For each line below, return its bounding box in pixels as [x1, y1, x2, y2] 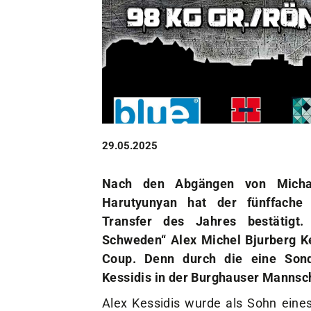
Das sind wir [102, 58, 172, 72]
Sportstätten [102, 95, 175, 110]
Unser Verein [102, 12, 190, 30]
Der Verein [102, 39, 162, 53]
